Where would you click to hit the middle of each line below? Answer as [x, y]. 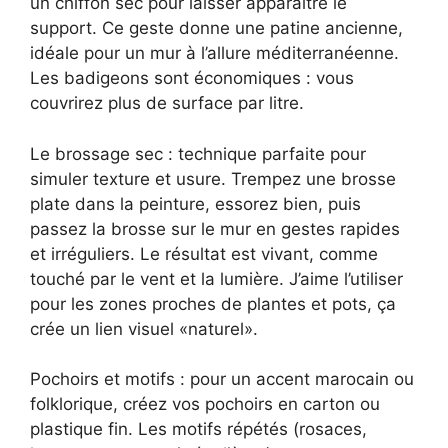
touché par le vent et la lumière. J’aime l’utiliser [216, 278]
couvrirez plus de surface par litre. [167, 103]
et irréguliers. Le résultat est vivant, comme [204, 253]
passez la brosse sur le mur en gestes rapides [215, 228]
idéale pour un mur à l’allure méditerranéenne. [214, 53]
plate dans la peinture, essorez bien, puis [195, 203]
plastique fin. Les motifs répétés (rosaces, [198, 429]
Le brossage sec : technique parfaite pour [198, 153]
